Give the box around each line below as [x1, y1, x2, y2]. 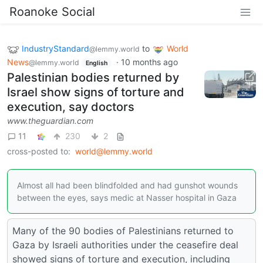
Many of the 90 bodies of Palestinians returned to [12, 225, 234, 237]
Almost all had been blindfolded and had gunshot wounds [17, 180, 238, 191]
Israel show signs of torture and [7, 85, 184, 100]
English [85, 59, 107, 67]
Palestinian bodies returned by [7, 70, 179, 85]
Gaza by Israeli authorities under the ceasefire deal [12, 239, 238, 251]
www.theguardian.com [7, 116, 93, 126]
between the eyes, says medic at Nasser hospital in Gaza [17, 193, 237, 203]
